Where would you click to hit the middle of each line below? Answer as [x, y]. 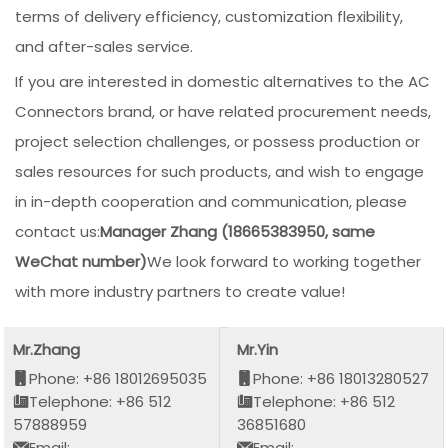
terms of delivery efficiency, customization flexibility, [209, 17]
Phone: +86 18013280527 [341, 378]
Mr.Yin [258, 349]
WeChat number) [81, 262]
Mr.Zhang [47, 349]
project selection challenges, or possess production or [218, 142]
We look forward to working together [284, 262]
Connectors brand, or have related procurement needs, [223, 112]
